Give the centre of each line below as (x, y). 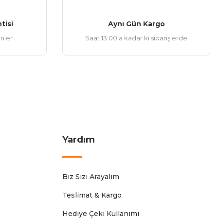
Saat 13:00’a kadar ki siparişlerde (136, 38)
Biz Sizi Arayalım (91, 177)
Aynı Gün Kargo (136, 24)
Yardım (79, 140)
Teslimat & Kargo (92, 195)
